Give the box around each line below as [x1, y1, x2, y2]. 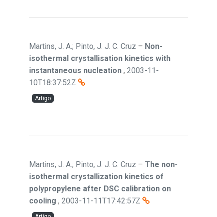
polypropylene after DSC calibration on [29, 184, 171, 193]
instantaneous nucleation [29, 66, 122, 75]
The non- [145, 160, 178, 169]
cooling [29, 196, 56, 205]
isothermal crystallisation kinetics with [29, 54, 170, 63]
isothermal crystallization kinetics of [29, 172, 164, 181]
